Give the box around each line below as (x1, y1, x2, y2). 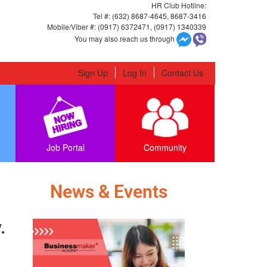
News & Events (50, 181, 168, 202)
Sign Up (78, 67, 108, 79)
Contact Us (162, 67, 203, 79)
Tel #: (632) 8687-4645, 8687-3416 (93, 11, 206, 21)
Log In (123, 67, 147, 79)
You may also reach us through (74, 33, 176, 44)
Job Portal (46, 141, 85, 153)
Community (143, 141, 187, 153)
